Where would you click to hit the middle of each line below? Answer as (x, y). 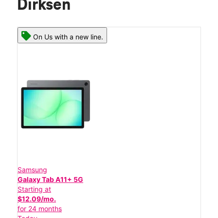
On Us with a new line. (68, 37)
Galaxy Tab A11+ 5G (50, 180)
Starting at (34, 189)
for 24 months (40, 209)
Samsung (32, 170)
